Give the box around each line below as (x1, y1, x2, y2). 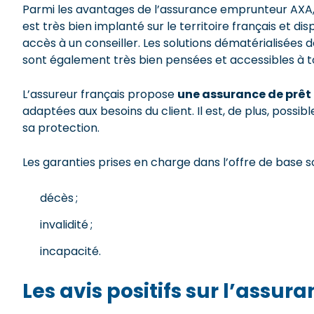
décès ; (40, 190, 78, 206)
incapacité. (40, 243, 101, 259)
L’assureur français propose (22, 86, 177, 102)
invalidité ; (40, 217, 93, 233)
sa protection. (22, 120, 100, 136)
